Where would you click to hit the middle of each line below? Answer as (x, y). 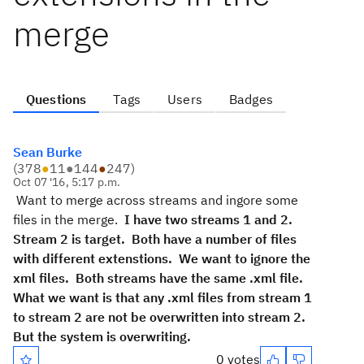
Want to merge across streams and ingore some (156, 200)
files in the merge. (69, 219)
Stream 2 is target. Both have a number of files (155, 239)
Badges (251, 99)
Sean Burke (48, 152)
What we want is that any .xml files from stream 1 (162, 297)
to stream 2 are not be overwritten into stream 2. (159, 317)
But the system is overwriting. (104, 336)
